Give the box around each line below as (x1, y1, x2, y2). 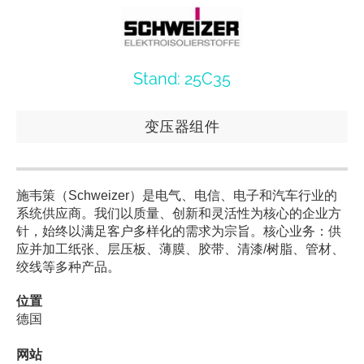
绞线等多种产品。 (16, 260, 120, 274)
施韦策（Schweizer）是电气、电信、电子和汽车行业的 (16, 188, 337, 202)
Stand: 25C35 (133, 69, 231, 89)
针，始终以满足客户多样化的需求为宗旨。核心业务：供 (16, 224, 341, 238)
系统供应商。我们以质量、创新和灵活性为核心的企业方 (16, 206, 341, 220)
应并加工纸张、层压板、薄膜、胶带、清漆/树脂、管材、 (16, 242, 344, 256)
